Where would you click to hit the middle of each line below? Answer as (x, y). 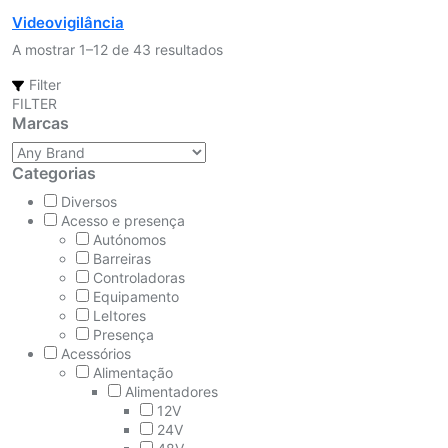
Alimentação (133, 372)
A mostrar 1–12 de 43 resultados (117, 49)
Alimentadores (171, 391)
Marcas (40, 122)
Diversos (89, 201)
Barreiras (122, 258)
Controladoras (139, 277)
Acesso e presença (123, 220)
